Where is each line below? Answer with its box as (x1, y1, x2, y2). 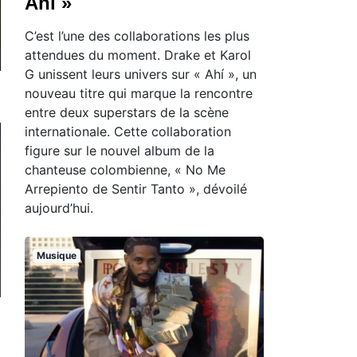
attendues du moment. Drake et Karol (25, 46, 251, 63)
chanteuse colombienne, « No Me (25, 161, 226, 178)
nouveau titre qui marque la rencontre (25, 84, 253, 101)
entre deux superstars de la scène (25, 104, 229, 120)
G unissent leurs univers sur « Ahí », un (25, 65, 257, 82)
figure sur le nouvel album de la (25, 142, 214, 159)
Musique (36, 249, 76, 261)
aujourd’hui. (25, 199, 93, 216)
